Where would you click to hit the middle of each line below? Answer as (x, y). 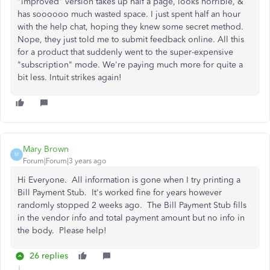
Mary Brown (46, 149)
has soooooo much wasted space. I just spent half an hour (129, 14)
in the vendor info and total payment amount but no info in (131, 218)
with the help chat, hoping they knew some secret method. (130, 27)
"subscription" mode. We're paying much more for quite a (130, 64)
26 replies (49, 256)
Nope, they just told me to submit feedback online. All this (131, 39)
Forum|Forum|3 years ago (64, 161)
